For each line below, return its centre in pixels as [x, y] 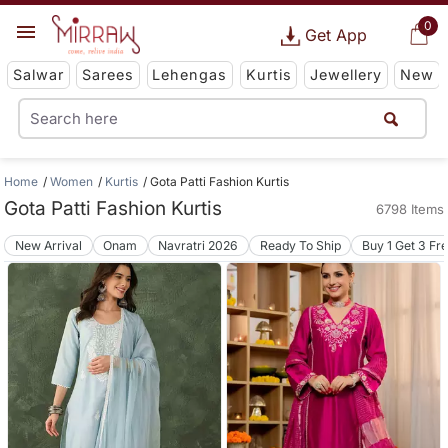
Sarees [108, 75]
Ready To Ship [300, 245]
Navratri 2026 [198, 245]
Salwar [38, 75]
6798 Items [409, 209]
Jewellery [345, 75]
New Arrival [49, 245]
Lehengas [190, 75]
